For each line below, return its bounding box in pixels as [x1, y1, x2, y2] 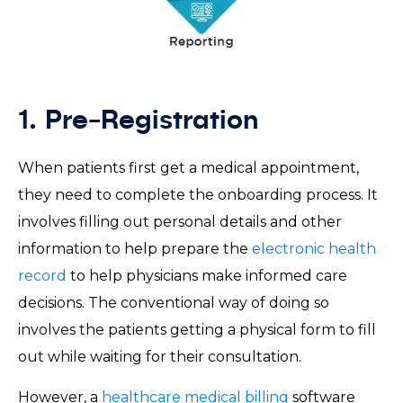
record [18, 266, 67, 284]
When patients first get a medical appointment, [18, 158, 359, 176]
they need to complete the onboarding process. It [18, 185, 378, 203]
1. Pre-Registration [18, 107, 274, 135]
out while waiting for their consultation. [18, 347, 309, 365]
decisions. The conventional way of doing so [18, 293, 329, 311]
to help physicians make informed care [67, 266, 347, 284]
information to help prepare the [18, 239, 252, 257]
